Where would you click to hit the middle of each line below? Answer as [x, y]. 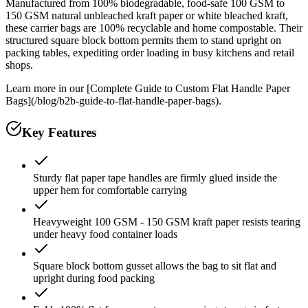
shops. [19, 65]
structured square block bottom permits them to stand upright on [143, 40]
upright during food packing [94, 278]
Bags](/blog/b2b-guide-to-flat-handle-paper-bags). [113, 100]
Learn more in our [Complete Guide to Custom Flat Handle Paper [148, 88]
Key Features [59, 132]
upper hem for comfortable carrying [110, 190]
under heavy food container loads [105, 234]
